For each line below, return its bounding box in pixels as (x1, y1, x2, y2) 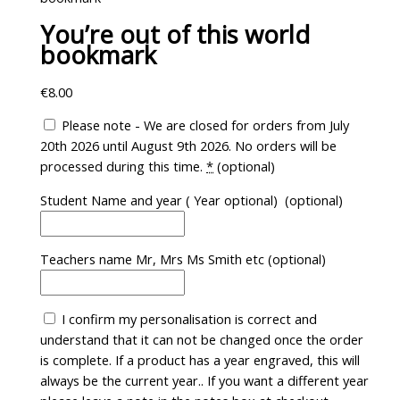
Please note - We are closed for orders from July (58, 116, 350, 135)
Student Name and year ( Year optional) (40, 190, 286, 209)
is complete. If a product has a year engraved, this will (40, 350, 361, 369)
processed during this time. (40, 157, 207, 176)
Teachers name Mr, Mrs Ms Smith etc (40, 250, 269, 269)
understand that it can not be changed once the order (40, 329, 364, 348)
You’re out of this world (40, 18, 311, 52)
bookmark (40, 38, 157, 72)
